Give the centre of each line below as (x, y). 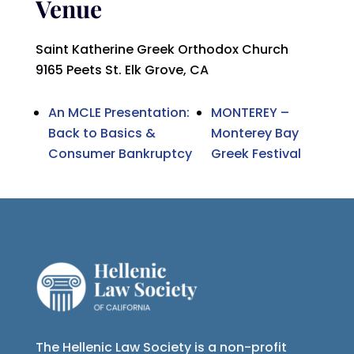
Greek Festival (256, 154)
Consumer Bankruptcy (120, 154)
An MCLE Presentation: (119, 113)
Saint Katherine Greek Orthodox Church (162, 50)
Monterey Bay (255, 134)
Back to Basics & (102, 134)
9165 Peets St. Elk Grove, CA (122, 70)
